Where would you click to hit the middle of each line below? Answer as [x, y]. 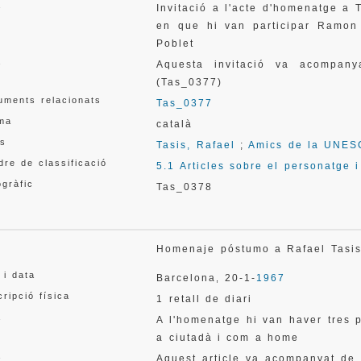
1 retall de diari [205, 299]
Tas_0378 [185, 187]
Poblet [176, 44]
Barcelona [187, 278]
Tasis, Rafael [196, 145]
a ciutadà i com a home [228, 338]
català [175, 124]
